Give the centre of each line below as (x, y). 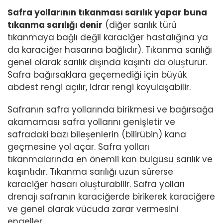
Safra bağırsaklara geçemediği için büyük (97, 75)
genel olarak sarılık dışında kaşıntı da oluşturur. (107, 62)
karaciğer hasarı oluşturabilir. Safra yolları (96, 184)
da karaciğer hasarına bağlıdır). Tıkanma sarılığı (110, 50)
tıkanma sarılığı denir (55, 25)
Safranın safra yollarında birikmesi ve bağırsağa (111, 110)
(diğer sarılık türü (140, 25)
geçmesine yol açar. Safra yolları (78, 147)
